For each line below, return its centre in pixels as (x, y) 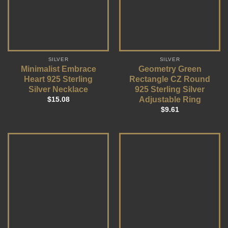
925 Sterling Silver (170, 90)
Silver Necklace (58, 90)
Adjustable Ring (170, 100)
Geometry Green (170, 69)
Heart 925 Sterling (58, 79)
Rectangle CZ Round (170, 79)
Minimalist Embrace (58, 69)
